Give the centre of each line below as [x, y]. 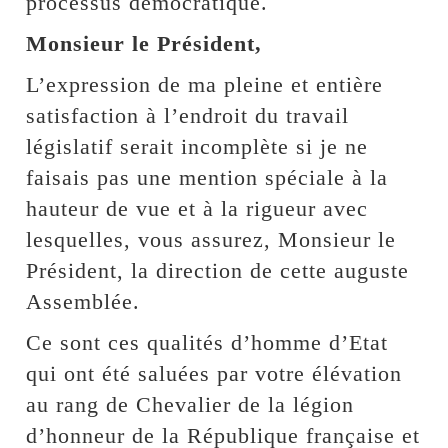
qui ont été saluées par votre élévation [214, 373]
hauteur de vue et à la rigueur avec [197, 208]
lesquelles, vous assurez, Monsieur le [211, 239]
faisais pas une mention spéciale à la [207, 177]
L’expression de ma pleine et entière [205, 84]
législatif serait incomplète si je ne [197, 146]
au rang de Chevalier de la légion [190, 404]
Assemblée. [83, 301]
